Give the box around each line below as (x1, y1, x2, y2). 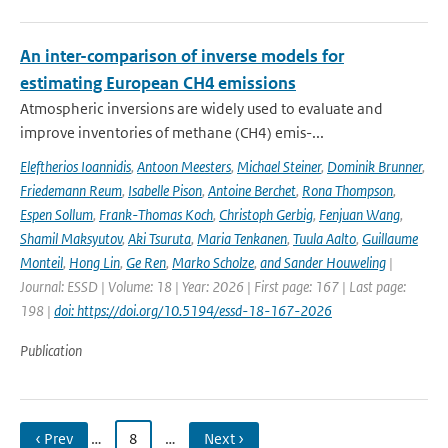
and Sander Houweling (260, 253, 386, 272)
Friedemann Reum (20, 181, 122, 200)
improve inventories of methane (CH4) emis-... (20, 123, 324, 142)
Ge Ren (126, 253, 166, 272)
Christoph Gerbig (219, 205, 313, 224)
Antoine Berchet (208, 181, 296, 200)
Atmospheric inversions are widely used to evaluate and (20, 99, 383, 118)
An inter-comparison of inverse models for (20, 45, 344, 67)
